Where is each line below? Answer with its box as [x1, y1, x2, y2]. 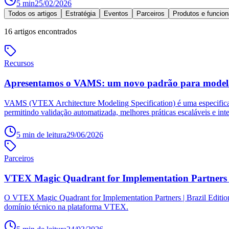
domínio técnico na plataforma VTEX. [4, 202, 128, 212]
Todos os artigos [8, 10, 57, 18]
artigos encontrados [14, 27, 77, 36]
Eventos [104, 10, 128, 18]
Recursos [4, 59, 34, 68]
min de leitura [20, 130, 66, 139]
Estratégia [65, 10, 96, 18]
